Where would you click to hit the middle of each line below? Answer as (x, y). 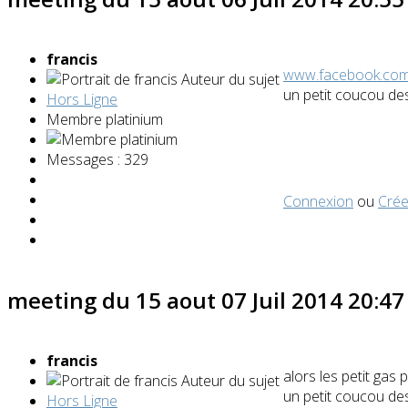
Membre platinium (105, 120)
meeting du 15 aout (114, 301)
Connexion (318, 202)
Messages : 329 (97, 160)
